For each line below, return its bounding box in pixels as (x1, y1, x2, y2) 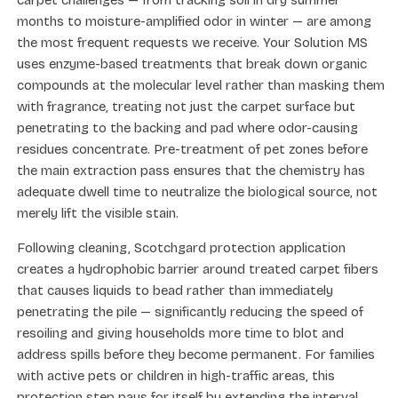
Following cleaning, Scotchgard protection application (17, 239, 346, 256)
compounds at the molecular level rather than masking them (17, 76, 385, 93)
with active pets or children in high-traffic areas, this (17, 367, 335, 384)
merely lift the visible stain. (17, 204, 179, 221)
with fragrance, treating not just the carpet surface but (17, 98, 355, 115)
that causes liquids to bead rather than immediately (17, 282, 333, 298)
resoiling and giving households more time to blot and (17, 324, 344, 341)
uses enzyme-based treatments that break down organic (17, 55, 367, 72)
